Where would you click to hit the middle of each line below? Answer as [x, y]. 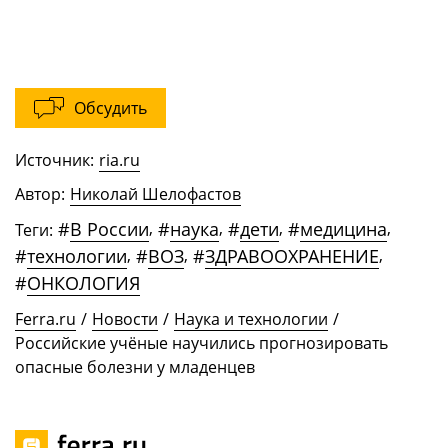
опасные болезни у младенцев [135, 367]
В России [109, 229]
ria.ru [119, 160]
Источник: [54, 160]
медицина [343, 229]
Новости [125, 319]
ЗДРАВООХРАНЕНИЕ [292, 256]
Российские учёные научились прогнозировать [201, 343]
